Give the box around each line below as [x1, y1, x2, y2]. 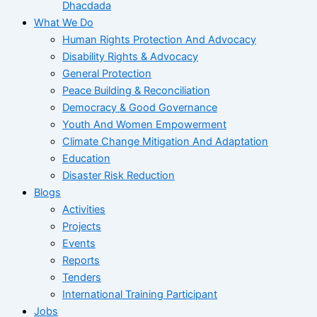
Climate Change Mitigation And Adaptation [62, 135, 268, 149]
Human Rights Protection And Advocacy [62, 33, 256, 47]
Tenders [62, 271, 101, 284]
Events [62, 237, 96, 250]
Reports [62, 254, 100, 267]
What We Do [34, 16, 93, 30]
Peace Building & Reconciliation [62, 84, 210, 98]
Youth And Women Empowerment [62, 118, 226, 132]
